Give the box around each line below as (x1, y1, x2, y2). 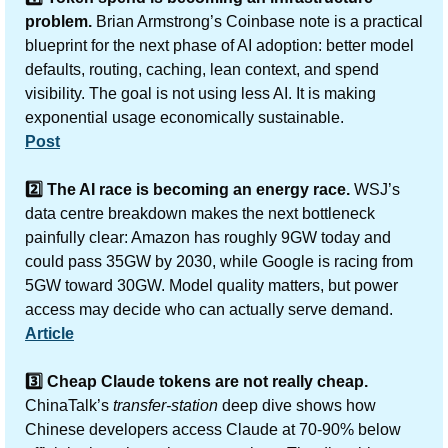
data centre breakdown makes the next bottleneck (25, 204, 375, 222)
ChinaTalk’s (25, 396, 113, 414)
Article (25, 324, 74, 342)
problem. (25, 12, 96, 30)
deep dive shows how (218, 396, 376, 414)
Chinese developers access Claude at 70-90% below (25, 420, 401, 438)
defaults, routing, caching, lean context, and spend (25, 60, 379, 78)
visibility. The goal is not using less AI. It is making (25, 84, 376, 102)
